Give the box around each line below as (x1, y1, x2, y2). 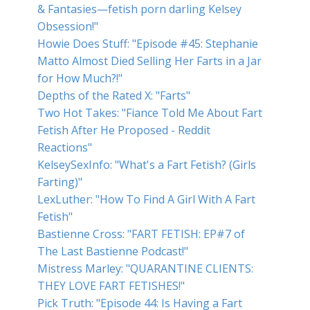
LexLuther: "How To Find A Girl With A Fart (37, 192, 255, 207)
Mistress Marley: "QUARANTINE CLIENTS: (37, 261, 253, 276)
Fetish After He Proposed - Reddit (37, 122, 210, 138)
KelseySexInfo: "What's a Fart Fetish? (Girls (37, 157, 256, 172)
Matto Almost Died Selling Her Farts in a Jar (37, 53, 262, 69)
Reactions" (37, 140, 92, 155)
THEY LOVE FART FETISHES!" (37, 278, 185, 293)
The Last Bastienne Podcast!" (37, 244, 188, 259)
